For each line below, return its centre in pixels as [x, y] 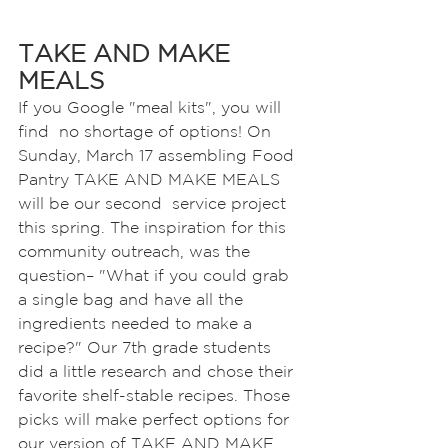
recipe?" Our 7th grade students [147, 347]
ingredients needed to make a [137, 323]
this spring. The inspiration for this [154, 227]
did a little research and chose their [158, 371]
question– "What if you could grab [156, 275]
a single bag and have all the [133, 299]
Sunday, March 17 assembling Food [158, 155]
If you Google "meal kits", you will [152, 107]
